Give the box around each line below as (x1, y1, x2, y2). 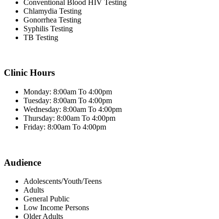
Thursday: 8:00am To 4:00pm (23, 114, 115, 122)
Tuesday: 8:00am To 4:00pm (23, 96, 112, 105)
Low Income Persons (23, 203, 89, 212)
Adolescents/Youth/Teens (23, 177, 102, 186)
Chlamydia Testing (23, 6, 82, 15)
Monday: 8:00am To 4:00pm (23, 88, 112, 96)
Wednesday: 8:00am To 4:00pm (23, 105, 122, 113)
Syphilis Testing (23, 24, 73, 33)
